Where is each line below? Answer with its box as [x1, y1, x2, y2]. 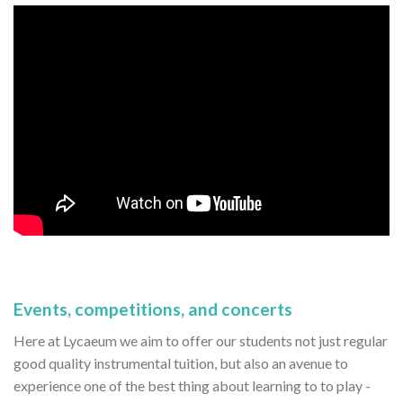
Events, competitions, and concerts [13, 299, 292, 320]
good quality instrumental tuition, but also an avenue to [13, 354, 348, 372]
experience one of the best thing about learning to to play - [13, 376, 371, 394]
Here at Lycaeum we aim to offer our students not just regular [13, 331, 388, 349]
